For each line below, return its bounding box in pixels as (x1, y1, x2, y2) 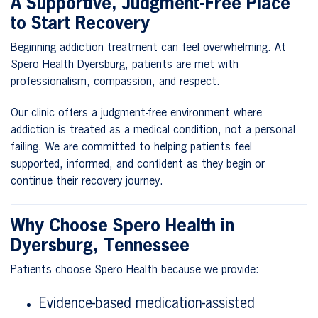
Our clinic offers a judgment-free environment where (11, 107, 262, 119)
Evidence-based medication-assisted (39, 296, 255, 311)
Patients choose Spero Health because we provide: (11, 264, 259, 276)
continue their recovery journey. (11, 175, 163, 187)
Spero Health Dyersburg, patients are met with (11, 59, 238, 71)
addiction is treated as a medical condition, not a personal (11, 124, 295, 136)
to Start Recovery (11, 15, 150, 33)
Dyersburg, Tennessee (11, 237, 190, 255)
